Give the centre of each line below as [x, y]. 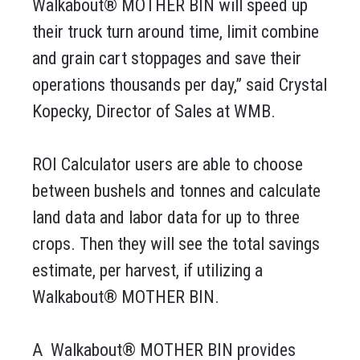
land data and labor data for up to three [166, 218]
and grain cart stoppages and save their [167, 59]
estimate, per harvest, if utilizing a [147, 271]
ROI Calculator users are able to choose [168, 165]
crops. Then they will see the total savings [176, 244]
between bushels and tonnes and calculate [176, 191]
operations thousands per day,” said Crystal [180, 85]
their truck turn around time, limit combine [176, 32]
